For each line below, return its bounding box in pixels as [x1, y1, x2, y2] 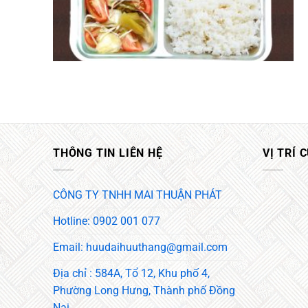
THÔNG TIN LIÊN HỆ [53, 146, 163, 160]
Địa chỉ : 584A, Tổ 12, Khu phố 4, [53, 266, 210, 280]
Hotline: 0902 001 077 [53, 214, 160, 228]
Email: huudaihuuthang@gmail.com [53, 240, 228, 254]
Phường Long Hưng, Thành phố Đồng [53, 283, 235, 297]
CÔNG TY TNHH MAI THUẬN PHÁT [53, 188, 222, 201]
